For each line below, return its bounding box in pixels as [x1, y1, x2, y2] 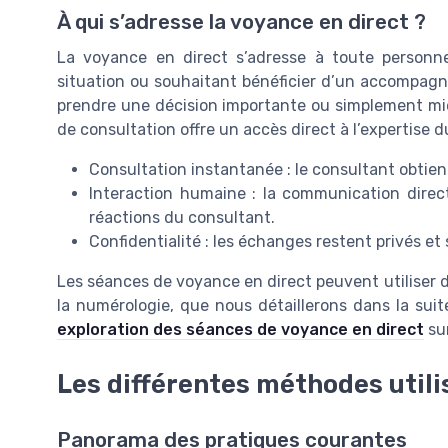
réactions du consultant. [89, 208, 275, 228]
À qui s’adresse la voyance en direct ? [57, 10, 426, 35]
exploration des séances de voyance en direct [57, 320, 424, 340]
